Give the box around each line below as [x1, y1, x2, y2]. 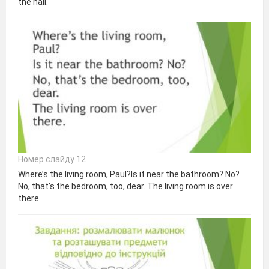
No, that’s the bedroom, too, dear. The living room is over [18, 181, 233, 191]
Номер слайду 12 [18, 154, 86, 164]
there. [18, 193, 41, 203]
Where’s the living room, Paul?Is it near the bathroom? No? [18, 169, 240, 179]
